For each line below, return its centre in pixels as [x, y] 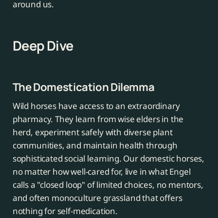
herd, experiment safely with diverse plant [92, 132]
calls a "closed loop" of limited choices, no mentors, [108, 185]
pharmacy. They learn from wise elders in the [98, 119]
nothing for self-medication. [65, 211]
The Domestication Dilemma [83, 87]
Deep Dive [43, 46]
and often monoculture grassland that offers [97, 198]
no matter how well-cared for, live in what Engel [101, 172]
